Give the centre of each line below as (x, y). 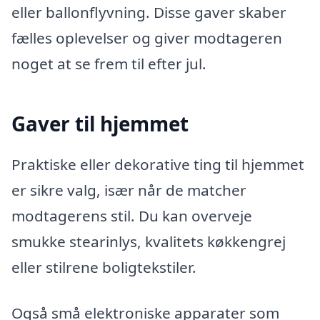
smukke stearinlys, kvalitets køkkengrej (149, 242)
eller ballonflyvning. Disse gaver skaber (149, 12)
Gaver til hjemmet (100, 123)
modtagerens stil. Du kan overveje (132, 216)
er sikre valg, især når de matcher (129, 190)
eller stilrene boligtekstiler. (104, 267)
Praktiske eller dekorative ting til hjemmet (158, 165)
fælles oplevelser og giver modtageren (147, 37)
